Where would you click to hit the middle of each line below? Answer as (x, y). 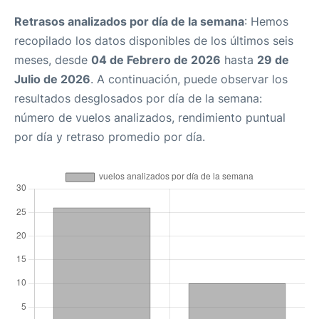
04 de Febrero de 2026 (156, 60)
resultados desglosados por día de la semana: (138, 98)
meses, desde (53, 60)
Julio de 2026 (52, 79)
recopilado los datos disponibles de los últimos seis (154, 41)
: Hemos (266, 21)
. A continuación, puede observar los (189, 79)
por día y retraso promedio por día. (110, 137)
